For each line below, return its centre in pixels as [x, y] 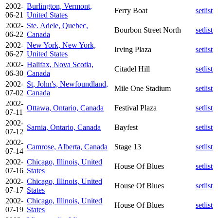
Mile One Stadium [143, 88]
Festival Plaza [136, 108]
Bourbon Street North [148, 30]
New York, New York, [61, 45]
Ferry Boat [131, 10]
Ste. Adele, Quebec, [57, 25]
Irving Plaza [133, 49]
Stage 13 [128, 146]
